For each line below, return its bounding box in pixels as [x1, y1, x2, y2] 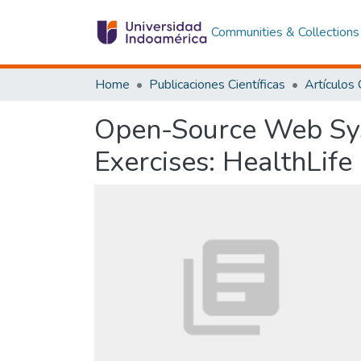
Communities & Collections [210, 23, 359, 41]
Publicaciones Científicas [149, 76, 285, 93]
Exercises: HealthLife [94, 143, 352, 180]
